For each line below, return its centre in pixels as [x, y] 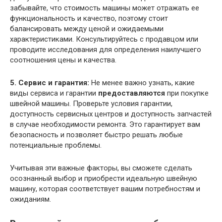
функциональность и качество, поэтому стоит [89, 18]
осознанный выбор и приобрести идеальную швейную [104, 178]
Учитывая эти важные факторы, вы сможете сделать [101, 168]
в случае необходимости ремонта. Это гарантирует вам [105, 124]
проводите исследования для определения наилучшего [106, 49]
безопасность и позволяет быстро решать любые [96, 135]
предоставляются [132, 93]
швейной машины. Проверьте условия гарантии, [91, 103]
